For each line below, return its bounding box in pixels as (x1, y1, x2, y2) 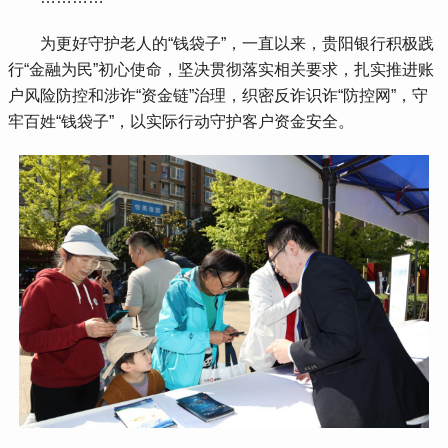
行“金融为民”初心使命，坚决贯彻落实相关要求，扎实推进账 (8, 60, 435, 78)
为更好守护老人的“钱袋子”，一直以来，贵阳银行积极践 (8, 34, 435, 52)
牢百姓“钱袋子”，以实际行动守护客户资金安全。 (8, 112, 355, 130)
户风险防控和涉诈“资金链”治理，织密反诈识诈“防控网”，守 (8, 86, 429, 104)
